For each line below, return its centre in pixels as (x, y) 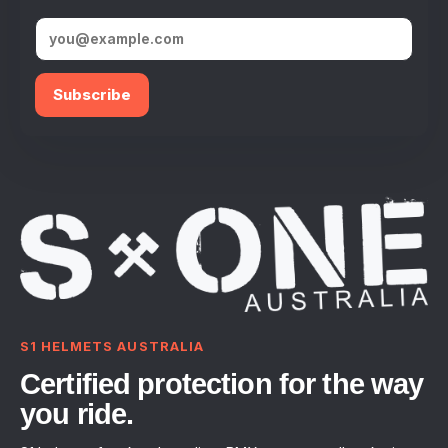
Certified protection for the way (222, 384)
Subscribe (92, 94)
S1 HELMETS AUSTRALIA (112, 346)
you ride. (77, 414)
